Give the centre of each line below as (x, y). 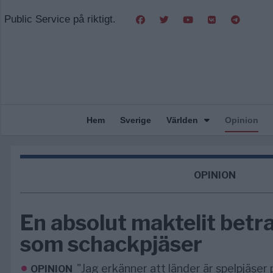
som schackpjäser (111, 244)
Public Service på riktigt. (58, 19)
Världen (182, 120)
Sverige (135, 120)
